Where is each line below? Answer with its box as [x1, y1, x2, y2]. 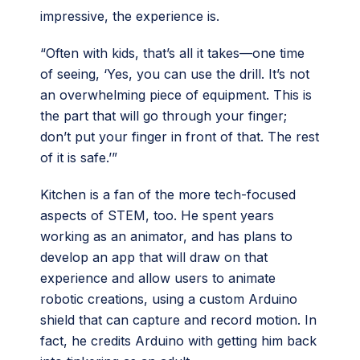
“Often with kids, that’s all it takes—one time [40, 44, 305, 61]
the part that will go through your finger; [40, 107, 287, 124]
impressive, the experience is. [40, 7, 219, 24]
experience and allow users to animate [40, 269, 276, 286]
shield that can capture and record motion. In [40, 311, 317, 328]
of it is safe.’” [40, 149, 121, 166]
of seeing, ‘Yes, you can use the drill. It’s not [40, 65, 309, 82]
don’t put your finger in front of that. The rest [40, 128, 319, 145]
